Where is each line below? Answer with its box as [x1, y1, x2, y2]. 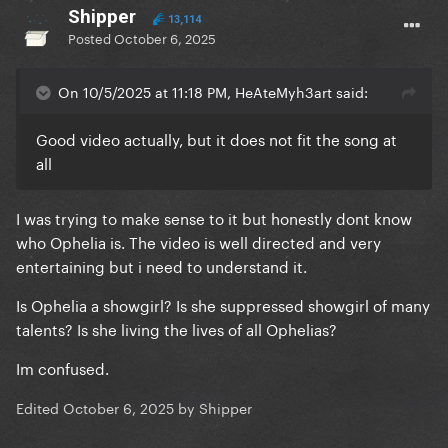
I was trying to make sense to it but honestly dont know [16, 205, 412, 230]
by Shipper [174, 396, 252, 419]
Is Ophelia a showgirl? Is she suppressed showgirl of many [16, 292, 430, 317]
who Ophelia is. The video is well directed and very [16, 229, 381, 254]
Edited [16, 396, 63, 419]
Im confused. [16, 355, 113, 380]
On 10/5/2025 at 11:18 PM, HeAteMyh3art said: [58, 80, 368, 103]
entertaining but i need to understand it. [16, 253, 307, 278]
